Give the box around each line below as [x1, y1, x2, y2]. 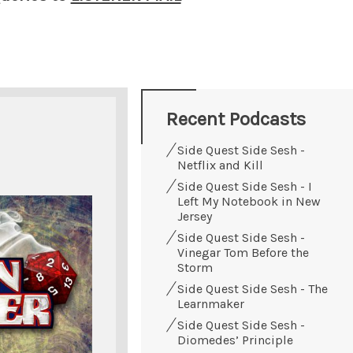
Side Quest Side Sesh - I [177, 178, 312, 194]
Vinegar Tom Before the [177, 244, 309, 260]
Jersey [177, 208, 212, 224]
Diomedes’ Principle [177, 332, 293, 347]
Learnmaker [177, 295, 244, 311]
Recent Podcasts [166, 107, 306, 130]
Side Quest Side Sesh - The [177, 281, 328, 296]
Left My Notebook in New [177, 193, 321, 209]
